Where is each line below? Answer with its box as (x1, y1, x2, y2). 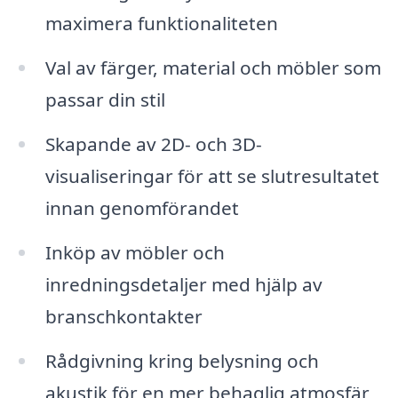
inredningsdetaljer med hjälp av (44, 271, 322, 297)
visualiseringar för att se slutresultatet (44, 163, 379, 188)
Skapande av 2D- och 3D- (44, 131, 262, 156)
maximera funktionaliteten (44, 11, 278, 36)
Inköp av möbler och (44, 239, 225, 265)
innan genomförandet (44, 195, 239, 220)
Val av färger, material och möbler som (44, 55, 381, 81)
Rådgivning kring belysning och (44, 347, 319, 373)
